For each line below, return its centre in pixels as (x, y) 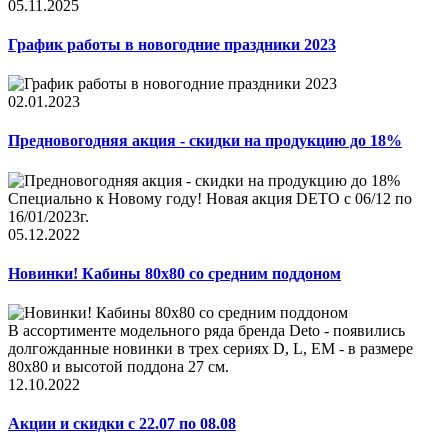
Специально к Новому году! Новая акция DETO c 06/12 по (210, 198)
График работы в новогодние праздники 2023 (172, 44)
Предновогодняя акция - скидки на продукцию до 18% (205, 141)
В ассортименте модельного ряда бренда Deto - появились (206, 331)
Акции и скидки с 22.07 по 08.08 (122, 424)
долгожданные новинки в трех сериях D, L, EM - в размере (210, 349)
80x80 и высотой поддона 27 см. (118, 367)
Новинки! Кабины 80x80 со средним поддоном (174, 273)
